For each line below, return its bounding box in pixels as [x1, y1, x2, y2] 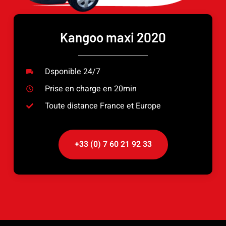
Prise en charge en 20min [44, 82, 137, 95]
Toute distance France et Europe [44, 99, 161, 112]
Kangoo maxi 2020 [60, 29, 166, 45]
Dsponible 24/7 [44, 65, 100, 78]
